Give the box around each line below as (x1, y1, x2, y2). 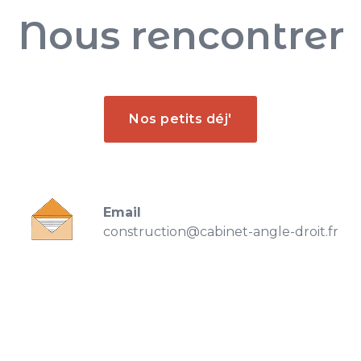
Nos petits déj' (129, 111, 232, 127)
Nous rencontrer (17, 12, 344, 59)
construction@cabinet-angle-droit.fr (103, 224, 338, 239)
